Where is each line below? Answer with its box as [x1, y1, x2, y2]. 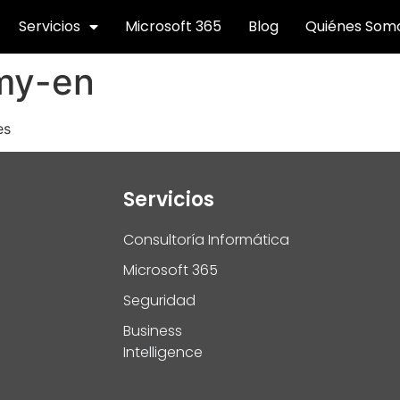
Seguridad [122, 289, 196, 311]
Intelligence [122, 341, 203, 362]
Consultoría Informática [122, 229, 289, 250]
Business [122, 320, 182, 341]
